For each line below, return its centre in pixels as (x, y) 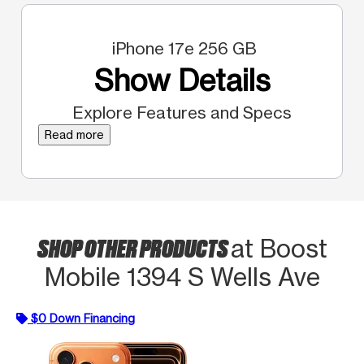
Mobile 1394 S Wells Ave (182, 277)
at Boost (279, 248)
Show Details (182, 80)
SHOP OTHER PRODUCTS (134, 247)
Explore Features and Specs (182, 112)
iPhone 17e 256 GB (182, 48)
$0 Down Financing (83, 318)
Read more (74, 134)
